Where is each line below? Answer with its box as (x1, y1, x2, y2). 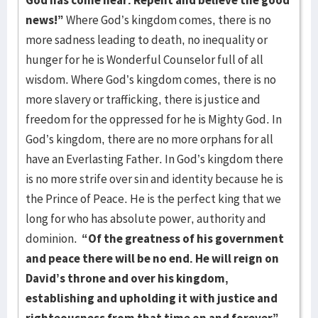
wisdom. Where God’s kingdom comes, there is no (26, 72, 276, 87)
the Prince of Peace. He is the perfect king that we (26, 191, 281, 207)
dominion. (26, 231, 82, 246)
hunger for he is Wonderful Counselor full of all (26, 52, 263, 67)
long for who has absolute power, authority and (26, 211, 266, 226)
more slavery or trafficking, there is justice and (26, 92, 261, 107)
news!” (26, 12, 64, 28)
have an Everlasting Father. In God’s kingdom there (26, 151, 283, 167)
